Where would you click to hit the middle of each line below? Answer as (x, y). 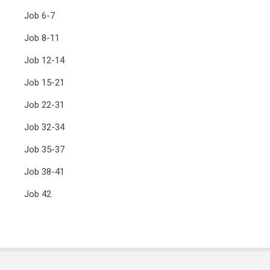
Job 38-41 (44, 172)
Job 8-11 (42, 38)
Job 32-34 (44, 127)
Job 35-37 (44, 149)
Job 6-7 (39, 16)
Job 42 (38, 194)
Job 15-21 (44, 83)
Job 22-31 (44, 105)
